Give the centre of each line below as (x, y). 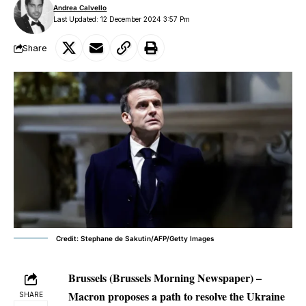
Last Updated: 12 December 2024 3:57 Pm (122, 19)
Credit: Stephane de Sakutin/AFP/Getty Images (135, 238)
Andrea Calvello (80, 8)
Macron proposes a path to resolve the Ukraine (177, 296)
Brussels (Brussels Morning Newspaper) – (165, 277)
